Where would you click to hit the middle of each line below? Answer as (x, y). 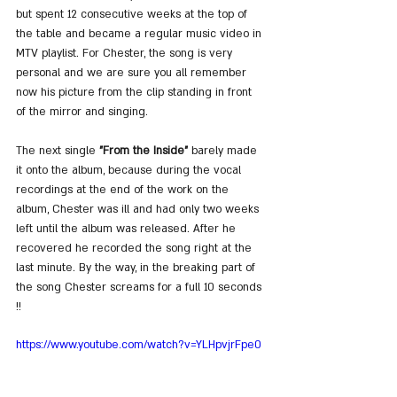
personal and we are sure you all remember (133, 72)
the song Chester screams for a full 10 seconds (140, 287)
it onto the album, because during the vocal (130, 170)
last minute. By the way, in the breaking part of (137, 267)
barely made (224, 150)
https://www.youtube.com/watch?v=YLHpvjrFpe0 (139, 344)
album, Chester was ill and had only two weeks (139, 209)
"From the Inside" (144, 150)
